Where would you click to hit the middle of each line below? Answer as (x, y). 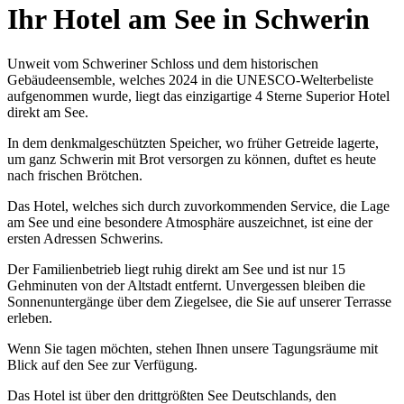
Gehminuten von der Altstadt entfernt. (115, 285)
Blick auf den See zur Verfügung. (104, 364)
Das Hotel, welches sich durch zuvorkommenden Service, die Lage (198, 206)
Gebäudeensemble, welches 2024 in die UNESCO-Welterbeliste (190, 79)
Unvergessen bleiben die (294, 285)
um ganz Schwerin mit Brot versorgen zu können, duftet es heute (192, 159)
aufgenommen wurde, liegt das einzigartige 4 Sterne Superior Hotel (198, 96)
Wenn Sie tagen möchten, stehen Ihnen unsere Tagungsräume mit (193, 348)
